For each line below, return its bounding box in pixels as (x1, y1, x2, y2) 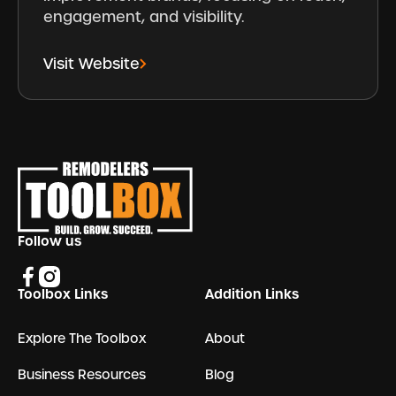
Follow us (17, 232, 81, 250)
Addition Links (204, 286, 299, 304)
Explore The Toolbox (17, 329, 146, 346)
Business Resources (17, 366, 146, 384)
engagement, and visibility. (43, 7, 245, 27)
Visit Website (43, 53, 141, 73)
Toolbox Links (17, 286, 108, 304)
